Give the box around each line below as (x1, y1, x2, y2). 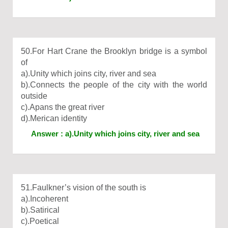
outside (21, 92, 47, 100)
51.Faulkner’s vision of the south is (21, 183, 146, 192)
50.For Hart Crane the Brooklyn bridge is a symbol (21, 47, 207, 55)
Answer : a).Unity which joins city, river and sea (31, 129, 199, 138)
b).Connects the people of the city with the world (21, 80, 207, 89)
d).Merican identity (21, 114, 87, 123)
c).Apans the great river (21, 103, 104, 111)
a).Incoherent (21, 194, 68, 203)
